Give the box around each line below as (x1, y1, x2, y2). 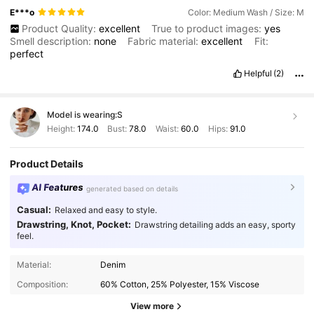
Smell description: (10, 34, 95, 47)
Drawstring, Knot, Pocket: (16, 219, 131, 231)
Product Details (10, 157, 84, 170)
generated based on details (86, 184, 179, 193)
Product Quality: (21, 22, 99, 34)
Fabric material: (128, 34, 202, 47)
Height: (46, 123, 77, 135)
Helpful (243, 67, 272, 78)
